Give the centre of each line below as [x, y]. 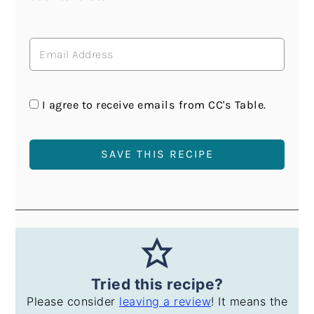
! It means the [249, 302]
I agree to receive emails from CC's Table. [154, 104]
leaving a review [165, 302]
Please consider [73, 302]
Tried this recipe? [157, 285]
